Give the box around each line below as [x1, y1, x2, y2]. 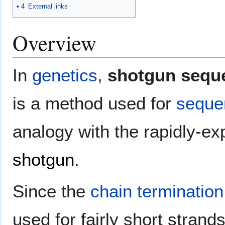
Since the [13, 181, 90, 201]
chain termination [90, 181, 223, 201]
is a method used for [13, 93, 176, 113]
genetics [32, 65, 97, 85]
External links [28, 2, 68, 10]
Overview [13, 28, 96, 57]
